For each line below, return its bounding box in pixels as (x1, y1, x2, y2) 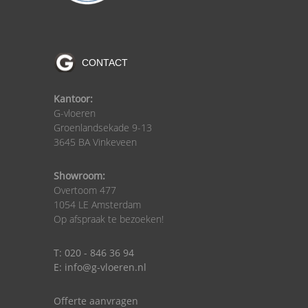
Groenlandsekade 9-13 (53, 121, 152, 135)
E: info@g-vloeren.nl (53, 261, 146, 274)
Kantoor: (53, 92, 93, 106)
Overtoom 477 (53, 184, 116, 197)
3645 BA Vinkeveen (53, 135, 137, 149)
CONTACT (81, 57, 128, 69)
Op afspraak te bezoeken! (53, 212, 164, 226)
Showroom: (53, 169, 105, 183)
